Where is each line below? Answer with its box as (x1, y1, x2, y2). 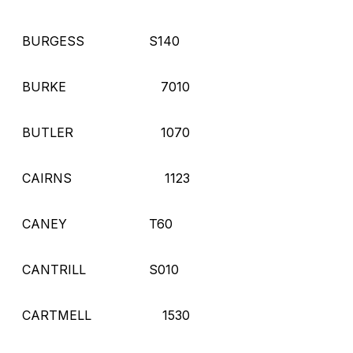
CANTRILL (22, 261, 86, 277)
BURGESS (22, 32, 84, 49)
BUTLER (22, 124, 73, 140)
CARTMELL (22, 307, 91, 323)
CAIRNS (22, 169, 72, 186)
